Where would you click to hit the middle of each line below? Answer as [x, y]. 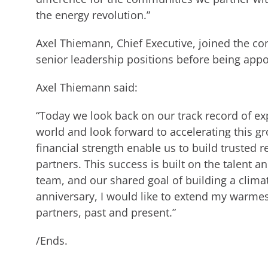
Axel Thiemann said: [87, 87]
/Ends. [52, 240]
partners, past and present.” [106, 212]
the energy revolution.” [93, 15]
